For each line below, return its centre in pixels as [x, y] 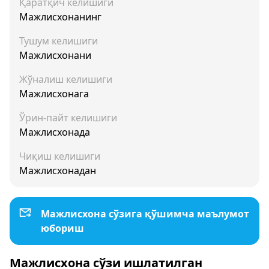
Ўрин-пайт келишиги [68, 118]
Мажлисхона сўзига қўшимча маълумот [145, 214]
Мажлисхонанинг [60, 17]
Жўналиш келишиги [66, 79]
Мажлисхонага [54, 94]
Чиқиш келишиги [60, 156]
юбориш [62, 228]
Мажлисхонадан [58, 171]
